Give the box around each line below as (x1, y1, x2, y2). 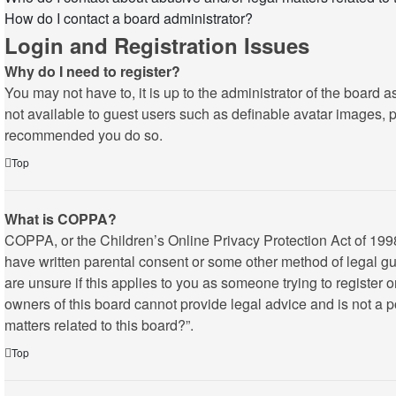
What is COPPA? (4, 209, 117, 229)
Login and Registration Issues (4, 30, 309, 60)
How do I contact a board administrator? (4, 8, 253, 28)
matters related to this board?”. (4, 315, 194, 335)
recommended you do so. (4, 125, 163, 145)
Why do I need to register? (4, 61, 180, 81)
